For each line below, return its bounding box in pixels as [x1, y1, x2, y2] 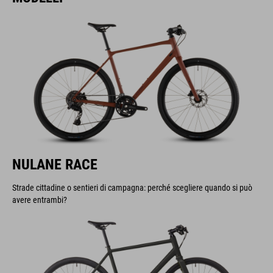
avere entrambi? [12, 195, 67, 205]
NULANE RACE [12, 156, 97, 173]
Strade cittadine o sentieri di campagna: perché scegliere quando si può [12, 183, 252, 193]
